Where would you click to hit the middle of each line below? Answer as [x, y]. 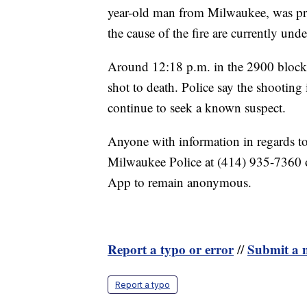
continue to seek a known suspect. [197, 108]
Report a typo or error [171, 249]
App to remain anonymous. [180, 182]
